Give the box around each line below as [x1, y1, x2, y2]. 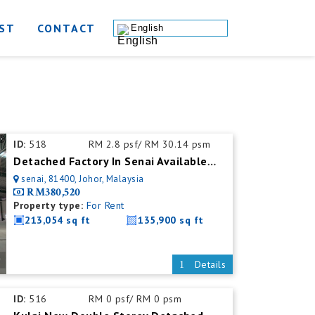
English [131, 22, 164, 33]
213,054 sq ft [25, 214, 91, 226]
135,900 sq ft [138, 214, 204, 226]
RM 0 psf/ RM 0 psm [89, 292, 182, 305]
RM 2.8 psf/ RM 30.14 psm [89, 138, 211, 150]
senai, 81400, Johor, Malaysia [21, 173, 144, 185]
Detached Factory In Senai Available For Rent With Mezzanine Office [207, 155, 216, 169]
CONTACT [37, 21, 96, 35]
